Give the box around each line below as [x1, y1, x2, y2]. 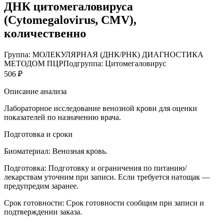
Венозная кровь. [52, 146, 108, 155]
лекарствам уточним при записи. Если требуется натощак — [4, 172, 210, 181]
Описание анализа [4, 87, 67, 96]
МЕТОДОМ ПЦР [4, 59, 63, 68]
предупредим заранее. [4, 181, 79, 190]
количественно [4, 26, 86, 40]
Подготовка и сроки [4, 129, 73, 138]
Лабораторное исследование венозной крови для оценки [4, 104, 197, 112]
